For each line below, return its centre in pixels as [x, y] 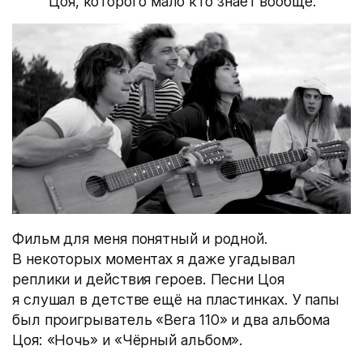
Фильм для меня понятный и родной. [141, 239]
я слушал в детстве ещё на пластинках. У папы [176, 300]
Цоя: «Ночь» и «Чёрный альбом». [128, 340]
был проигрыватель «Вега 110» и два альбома [171, 320]
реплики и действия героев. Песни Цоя [148, 280]
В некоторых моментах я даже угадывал [154, 259]
